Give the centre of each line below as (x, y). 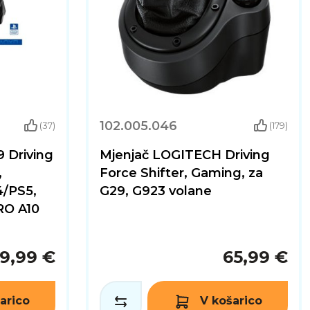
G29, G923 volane (156, 191)
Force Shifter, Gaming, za (181, 173)
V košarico (231, 301)
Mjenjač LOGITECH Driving (185, 155)
